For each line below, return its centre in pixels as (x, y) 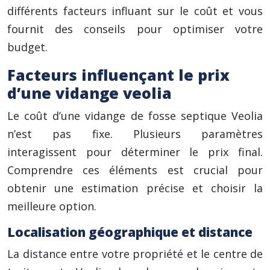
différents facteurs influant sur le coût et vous (135, 11)
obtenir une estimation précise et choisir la (135, 188)
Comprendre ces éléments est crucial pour (135, 170)
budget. (27, 47)
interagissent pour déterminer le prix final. (135, 152)
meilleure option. (52, 206)
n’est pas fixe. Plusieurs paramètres (135, 134)
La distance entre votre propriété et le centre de (135, 254)
